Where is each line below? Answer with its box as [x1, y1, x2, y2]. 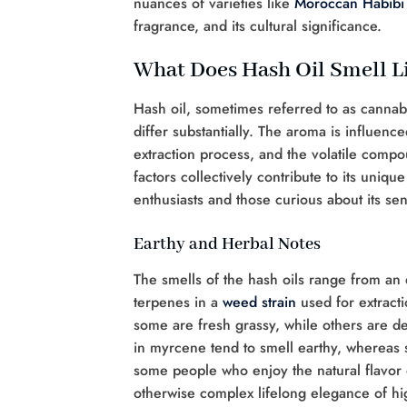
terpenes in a [134, 292, 223, 313]
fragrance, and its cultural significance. [134, 15, 382, 36]
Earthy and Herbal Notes [134, 233, 321, 256]
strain [262, 292, 296, 313]
